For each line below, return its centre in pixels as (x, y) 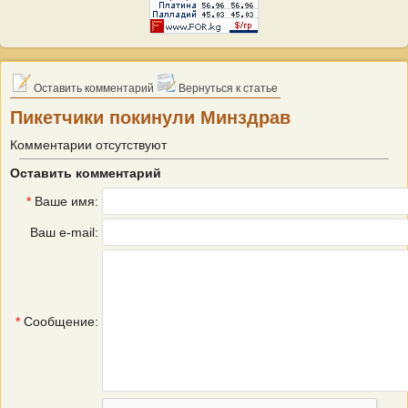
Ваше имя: (65, 201)
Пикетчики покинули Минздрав (150, 117)
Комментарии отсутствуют (88, 145)
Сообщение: (59, 321)
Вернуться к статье (227, 88)
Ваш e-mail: (64, 232)
